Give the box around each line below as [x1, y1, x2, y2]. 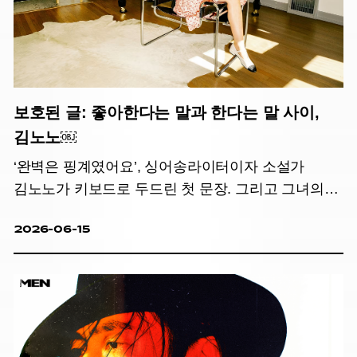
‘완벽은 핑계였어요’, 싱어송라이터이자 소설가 [13, 158, 305, 175]
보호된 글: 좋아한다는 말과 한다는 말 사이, [13, 103, 320, 121]
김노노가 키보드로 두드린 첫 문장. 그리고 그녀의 [13, 180, 324, 197]
